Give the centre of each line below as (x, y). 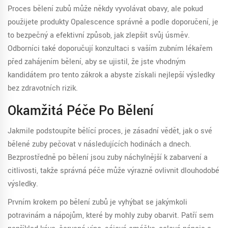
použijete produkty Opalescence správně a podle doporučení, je (113, 22)
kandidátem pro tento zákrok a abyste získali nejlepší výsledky (111, 75)
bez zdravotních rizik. (43, 89)
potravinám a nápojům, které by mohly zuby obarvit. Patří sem (111, 216)
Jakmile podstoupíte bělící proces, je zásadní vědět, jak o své (110, 131)
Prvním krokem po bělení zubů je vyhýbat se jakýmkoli (97, 203)
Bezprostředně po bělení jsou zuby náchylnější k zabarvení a (108, 158)
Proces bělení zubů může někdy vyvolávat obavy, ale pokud (105, 9)
